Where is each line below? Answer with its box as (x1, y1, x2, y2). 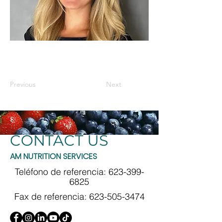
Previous (10, 80, 36, 89)
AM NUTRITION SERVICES (10, 151, 97, 162)
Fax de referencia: (14, 191, 89, 202)
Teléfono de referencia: (14, 166, 109, 177)
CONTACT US (10, 131, 108, 150)
